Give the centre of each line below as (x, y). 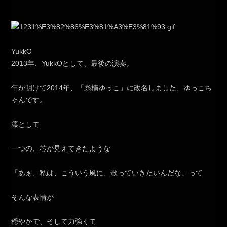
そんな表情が (33, 197)
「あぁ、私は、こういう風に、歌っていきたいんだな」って (107, 173)
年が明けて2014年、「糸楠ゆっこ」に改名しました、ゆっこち (112, 88)
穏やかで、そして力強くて (54, 222)
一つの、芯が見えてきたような (61, 149)
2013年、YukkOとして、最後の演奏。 (72, 64)
